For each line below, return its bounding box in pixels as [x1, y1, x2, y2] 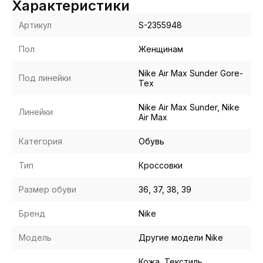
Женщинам [139, 44, 183, 55]
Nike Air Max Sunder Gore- [139, 68, 243, 79]
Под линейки [19, 73, 71, 83]
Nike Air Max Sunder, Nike [139, 102, 240, 113]
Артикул [19, 20, 52, 31]
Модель [19, 232, 52, 243]
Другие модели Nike [139, 232, 223, 243]
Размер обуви [19, 184, 76, 195]
